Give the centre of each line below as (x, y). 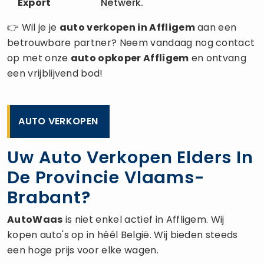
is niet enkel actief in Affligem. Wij (143, 219)
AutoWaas (35, 219)
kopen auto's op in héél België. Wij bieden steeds (123, 235)
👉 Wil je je (33, 27)
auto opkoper (106, 58)
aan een (216, 27)
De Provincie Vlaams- (106, 177)
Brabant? (49, 197)
